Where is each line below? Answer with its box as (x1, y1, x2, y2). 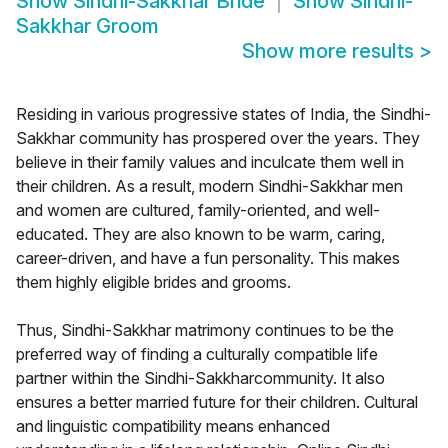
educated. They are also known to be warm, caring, (16, 224, 385, 245)
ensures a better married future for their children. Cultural (16, 392, 418, 413)
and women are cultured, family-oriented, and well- (16, 200, 380, 221)
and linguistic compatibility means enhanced (16, 416, 330, 437)
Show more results (242, 39, 419, 64)
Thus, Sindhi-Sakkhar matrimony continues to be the (16, 320, 394, 341)
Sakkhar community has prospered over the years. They (16, 128, 420, 149)
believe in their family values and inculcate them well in (16, 152, 404, 173)
